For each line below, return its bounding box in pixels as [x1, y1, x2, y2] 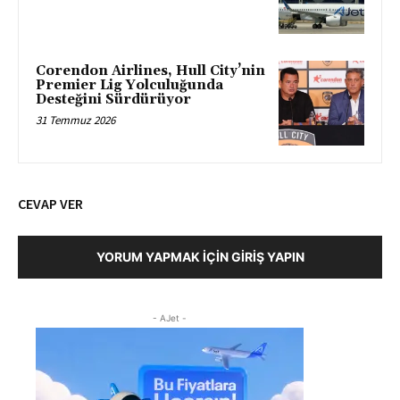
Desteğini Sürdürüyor [36, 90, 191, 108]
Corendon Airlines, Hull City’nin [36, 62, 265, 79]
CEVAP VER [18, 195, 83, 213]
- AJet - [153, 312, 187, 324]
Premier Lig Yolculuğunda [36, 76, 223, 94]
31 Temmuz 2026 [36, 112, 115, 128]
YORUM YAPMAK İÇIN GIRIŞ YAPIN [96, 249, 304, 265]
